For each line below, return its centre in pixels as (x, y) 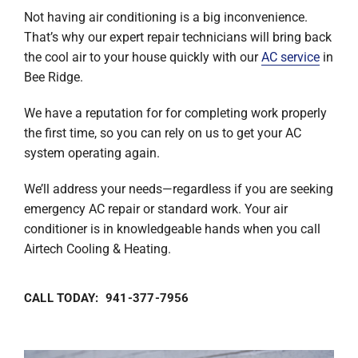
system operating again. (91, 153)
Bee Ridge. (53, 77)
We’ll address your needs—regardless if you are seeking (178, 189)
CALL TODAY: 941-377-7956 (106, 298)
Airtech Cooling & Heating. (97, 249)
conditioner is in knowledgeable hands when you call (172, 229)
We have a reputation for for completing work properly (175, 113)
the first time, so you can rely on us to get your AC (162, 133)
